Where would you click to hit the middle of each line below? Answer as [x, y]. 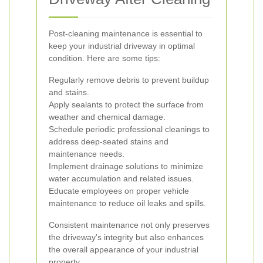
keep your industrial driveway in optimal [122, 46]
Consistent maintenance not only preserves [129, 225]
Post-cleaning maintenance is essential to [126, 33]
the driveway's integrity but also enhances [126, 237]
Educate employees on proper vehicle [119, 191]
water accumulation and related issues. [121, 178]
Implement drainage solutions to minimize [126, 166]
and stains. [69, 92]
